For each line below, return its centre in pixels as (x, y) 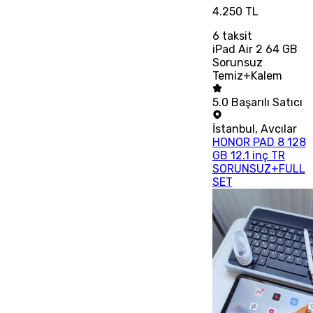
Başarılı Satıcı (267, 103)
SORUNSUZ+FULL (259, 169)
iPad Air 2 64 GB (255, 50)
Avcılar (278, 129)
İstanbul (233, 129)
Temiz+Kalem (247, 76)
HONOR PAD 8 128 (259, 143)
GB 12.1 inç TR (248, 156)
